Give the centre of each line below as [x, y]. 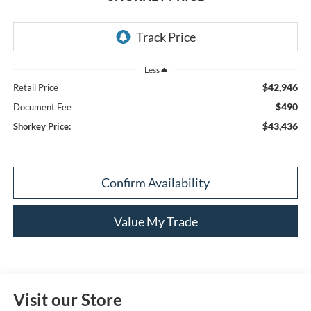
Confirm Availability [155, 183]
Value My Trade [155, 222]
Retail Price [35, 88]
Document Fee [42, 107]
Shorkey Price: [42, 127]
